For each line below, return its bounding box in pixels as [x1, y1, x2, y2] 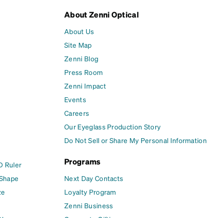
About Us [64, 26, 94, 36]
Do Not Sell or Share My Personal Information [64, 135, 207, 145]
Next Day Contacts [64, 173, 124, 182]
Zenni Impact [64, 81, 106, 90]
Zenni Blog [64, 54, 99, 63]
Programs [64, 156, 101, 166]
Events [64, 94, 86, 104]
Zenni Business [64, 200, 113, 210]
